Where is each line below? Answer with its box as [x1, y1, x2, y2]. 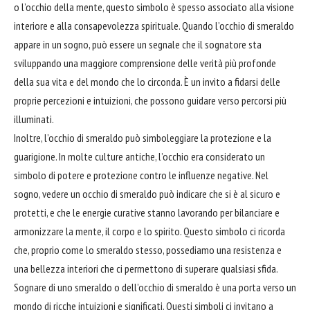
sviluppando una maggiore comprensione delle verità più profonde [14, 55, 276, 70]
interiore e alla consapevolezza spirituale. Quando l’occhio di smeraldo [14, 18, 294, 33]
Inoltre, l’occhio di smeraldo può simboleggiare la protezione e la [14, 130, 271, 145]
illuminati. [14, 111, 54, 126]
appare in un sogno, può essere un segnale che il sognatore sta [14, 37, 262, 51]
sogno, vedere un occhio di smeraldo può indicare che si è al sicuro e [14, 186, 280, 201]
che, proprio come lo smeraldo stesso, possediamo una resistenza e [14, 242, 282, 257]
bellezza [30, 261, 65, 275]
